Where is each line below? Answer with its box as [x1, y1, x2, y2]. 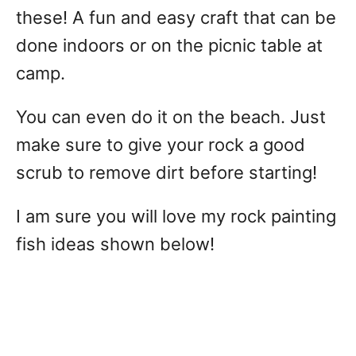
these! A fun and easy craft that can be [16, 7, 336, 29]
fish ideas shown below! [16, 234, 219, 255]
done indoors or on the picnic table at [16, 35, 323, 56]
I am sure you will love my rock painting [16, 206, 336, 227]
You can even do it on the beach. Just [16, 106, 326, 128]
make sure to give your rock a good [16, 134, 305, 156]
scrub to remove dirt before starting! [16, 162, 322, 184]
